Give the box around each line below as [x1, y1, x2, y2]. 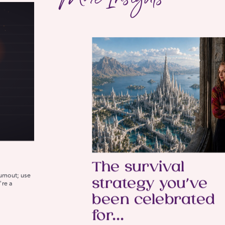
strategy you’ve [92, 176, 207, 192]
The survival [92, 160, 184, 176]
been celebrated [92, 192, 215, 208]
